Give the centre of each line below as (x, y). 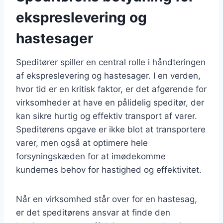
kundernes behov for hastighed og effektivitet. (109, 169)
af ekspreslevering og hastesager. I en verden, (108, 75)
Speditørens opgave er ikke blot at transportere (111, 129)
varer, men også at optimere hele (82, 143)
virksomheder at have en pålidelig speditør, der (110, 102)
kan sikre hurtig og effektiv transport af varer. (107, 116)
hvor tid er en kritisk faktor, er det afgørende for (111, 89)
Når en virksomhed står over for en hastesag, (107, 199)
